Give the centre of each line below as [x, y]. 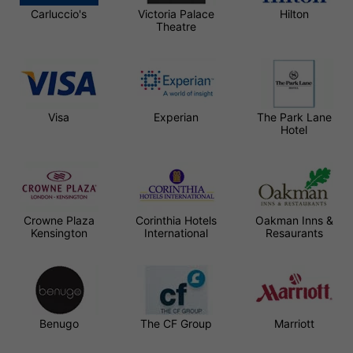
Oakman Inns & [294, 220]
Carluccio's [59, 13]
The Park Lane [294, 117]
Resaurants [294, 232]
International [176, 232]
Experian [176, 117]
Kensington [59, 232]
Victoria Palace [176, 13]
